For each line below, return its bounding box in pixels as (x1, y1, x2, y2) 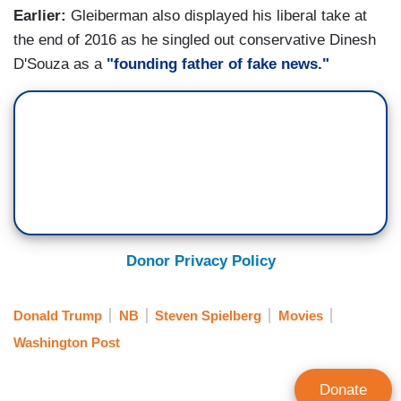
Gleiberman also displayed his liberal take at (66, 7, 367, 25)
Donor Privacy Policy (125, 252, 276, 270)
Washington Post (13, 334, 120, 350)
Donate (320, 381, 367, 398)
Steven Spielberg (155, 307, 261, 323)
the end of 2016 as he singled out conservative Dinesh (13, 31, 376, 49)
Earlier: (13, 7, 66, 25)
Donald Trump (13, 307, 102, 323)
